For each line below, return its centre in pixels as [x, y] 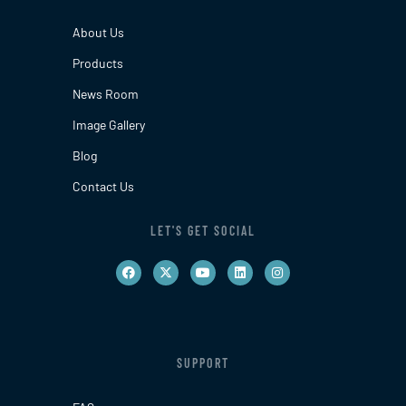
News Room [105, 93]
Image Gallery [108, 124]
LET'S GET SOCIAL [203, 230]
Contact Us [103, 186]
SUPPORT [203, 363]
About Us [98, 32]
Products [97, 63]
